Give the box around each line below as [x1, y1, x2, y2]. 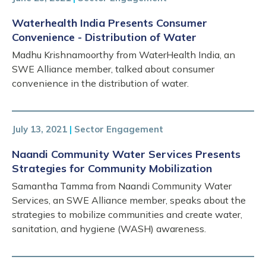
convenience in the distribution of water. [12, 77, 189, 89]
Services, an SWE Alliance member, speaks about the [12, 194, 246, 206]
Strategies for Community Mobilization [12, 161, 212, 175]
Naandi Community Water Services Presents [12, 147, 240, 161]
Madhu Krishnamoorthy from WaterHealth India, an [12, 49, 235, 61]
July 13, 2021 [12, 123, 67, 135]
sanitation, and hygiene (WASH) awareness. [12, 223, 206, 235]
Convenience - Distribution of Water [12, 30, 197, 44]
